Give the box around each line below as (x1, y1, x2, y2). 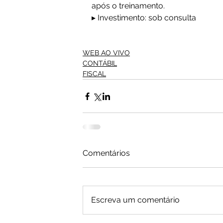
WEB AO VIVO (83, 49, 130, 57)
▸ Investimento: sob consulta (92, 13, 196, 22)
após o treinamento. (92, 1, 165, 10)
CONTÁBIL (83, 59, 117, 67)
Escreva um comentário (91, 195, 180, 205)
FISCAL (83, 70, 106, 78)
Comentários (83, 148, 130, 158)
